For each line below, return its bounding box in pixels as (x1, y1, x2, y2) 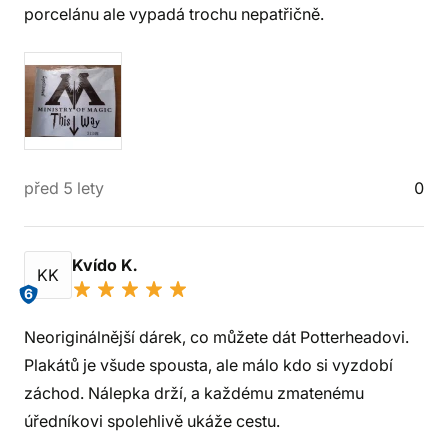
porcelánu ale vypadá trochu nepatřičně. (24, 4, 324, 24)
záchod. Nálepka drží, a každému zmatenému (24, 383, 364, 403)
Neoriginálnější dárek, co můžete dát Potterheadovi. (24, 327, 409, 347)
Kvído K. (72, 255, 141, 275)
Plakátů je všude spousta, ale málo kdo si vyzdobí (24, 355, 393, 375)
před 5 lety (24, 178, 104, 198)
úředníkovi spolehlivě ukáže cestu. (24, 411, 280, 431)
